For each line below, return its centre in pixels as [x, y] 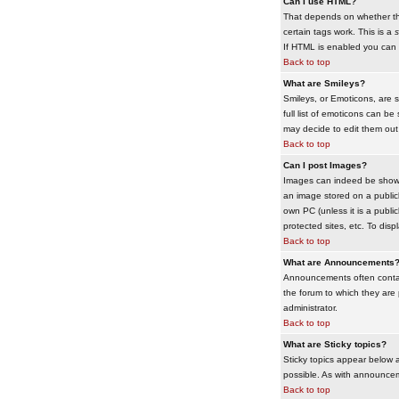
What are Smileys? [324, 83]
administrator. [310, 308]
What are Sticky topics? [334, 344]
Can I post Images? [325, 165]
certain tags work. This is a [338, 32]
